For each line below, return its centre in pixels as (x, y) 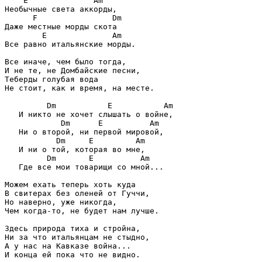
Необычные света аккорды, (61, 9)
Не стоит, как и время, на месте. (84, 88)
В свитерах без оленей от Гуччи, (77, 193)
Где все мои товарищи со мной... (84, 167)
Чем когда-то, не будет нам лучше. (82, 211)
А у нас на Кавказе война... (70, 246)
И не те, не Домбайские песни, (73, 70)
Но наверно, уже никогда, (63, 202)
